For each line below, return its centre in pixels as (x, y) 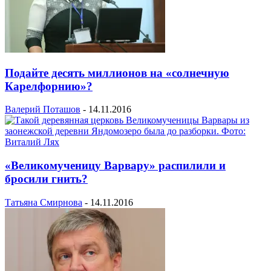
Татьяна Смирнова (44, 202)
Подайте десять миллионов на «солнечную (117, 73)
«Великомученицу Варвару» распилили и (115, 165)
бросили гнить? (46, 178)
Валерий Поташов (43, 109)
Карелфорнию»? (49, 86)
